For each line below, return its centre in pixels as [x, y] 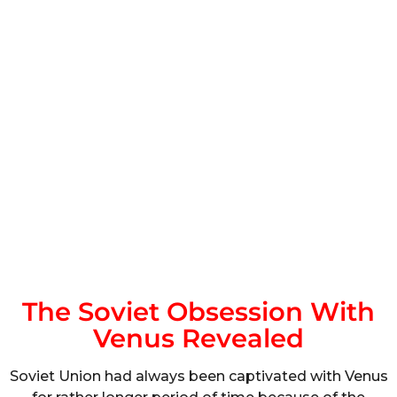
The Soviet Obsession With [198, 311]
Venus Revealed [198, 338]
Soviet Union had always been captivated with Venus [198, 376]
